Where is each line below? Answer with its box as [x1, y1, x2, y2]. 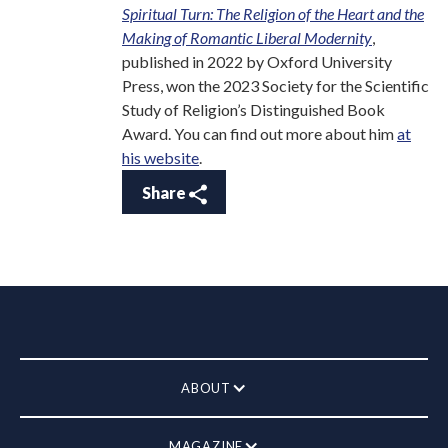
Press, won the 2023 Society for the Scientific [122, 76, 429, 96]
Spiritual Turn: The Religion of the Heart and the [122, 4, 424, 24]
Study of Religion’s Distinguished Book [122, 100, 385, 120]
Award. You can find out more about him [122, 124, 397, 144]
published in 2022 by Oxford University [122, 52, 392, 72]
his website [122, 148, 199, 168]
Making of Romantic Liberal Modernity [122, 28, 372, 48]
